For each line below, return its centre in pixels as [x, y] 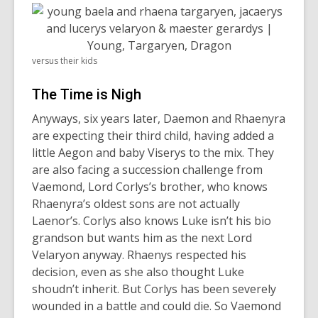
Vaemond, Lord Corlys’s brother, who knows [150, 186]
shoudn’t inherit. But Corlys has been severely [154, 289]
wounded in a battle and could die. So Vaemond [157, 306]
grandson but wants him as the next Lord [142, 237]
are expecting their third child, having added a [153, 135]
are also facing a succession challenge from [147, 169]
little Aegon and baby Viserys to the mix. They [153, 152]
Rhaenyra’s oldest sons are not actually [136, 203]
